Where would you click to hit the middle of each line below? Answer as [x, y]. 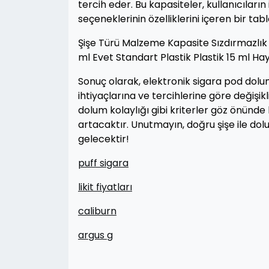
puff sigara [103, 163]
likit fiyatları [105, 187]
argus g [95, 235]
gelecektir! [104, 139]
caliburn [97, 211]
